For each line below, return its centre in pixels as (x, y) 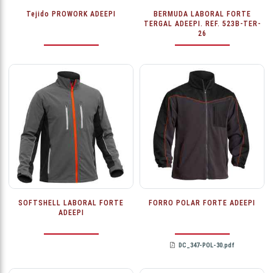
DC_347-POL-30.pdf (206, 246)
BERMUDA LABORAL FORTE (202, 14)
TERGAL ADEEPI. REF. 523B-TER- (202, 24)
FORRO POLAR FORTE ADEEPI (202, 203)
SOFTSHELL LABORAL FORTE (71, 203)
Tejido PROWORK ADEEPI (71, 14)
